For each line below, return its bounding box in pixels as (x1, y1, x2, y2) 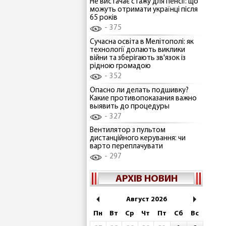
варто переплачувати (90, 143, 163, 151)
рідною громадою (90, 62, 151, 70)
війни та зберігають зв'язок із (90, 54, 186, 62)
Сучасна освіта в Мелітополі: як (90, 38, 194, 46)
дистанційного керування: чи (90, 135, 186, 143)
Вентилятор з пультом (90, 127, 165, 135)
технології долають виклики (90, 46, 185, 54)
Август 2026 (126, 195, 167, 203)
